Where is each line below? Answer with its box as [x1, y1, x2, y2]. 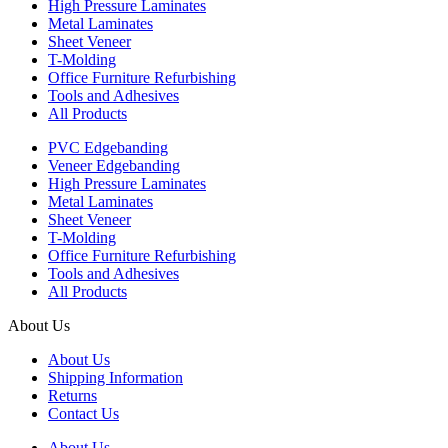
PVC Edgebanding [48, 139, 168, 157]
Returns [48, 387, 97, 405]
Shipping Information [48, 369, 183, 387]
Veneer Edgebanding [48, 157, 180, 175]
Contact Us [48, 405, 119, 423]
